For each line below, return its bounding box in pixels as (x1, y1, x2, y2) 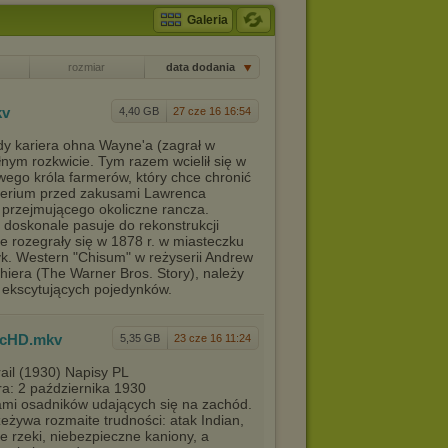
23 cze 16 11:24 (174, 332, 251, 344)
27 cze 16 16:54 (173, 105, 251, 117)
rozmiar (68, 61, 105, 73)
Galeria (187, 13, 228, 27)
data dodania (165, 61, 238, 73)
